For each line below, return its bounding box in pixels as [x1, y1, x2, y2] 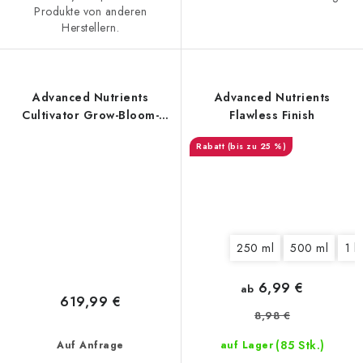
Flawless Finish [229, 106, 315, 123]
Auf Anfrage [57, 337, 124, 352]
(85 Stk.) [275, 337, 325, 354]
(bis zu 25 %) [227, 139, 286, 152]
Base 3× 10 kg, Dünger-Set [13, 124, 168, 141]
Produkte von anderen [34, 2, 147, 19]
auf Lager [220, 338, 273, 353]
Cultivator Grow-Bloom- [22, 106, 159, 123]
